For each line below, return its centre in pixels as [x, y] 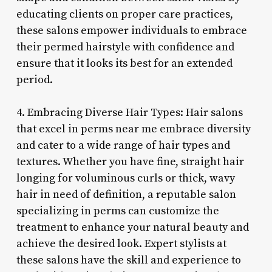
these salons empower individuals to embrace [131, 30]
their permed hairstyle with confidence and [125, 47]
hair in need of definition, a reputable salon [126, 194]
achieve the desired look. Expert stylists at [121, 243]
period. [34, 80]
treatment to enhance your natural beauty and [132, 227]
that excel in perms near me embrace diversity [133, 129]
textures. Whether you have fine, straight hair [130, 161]
